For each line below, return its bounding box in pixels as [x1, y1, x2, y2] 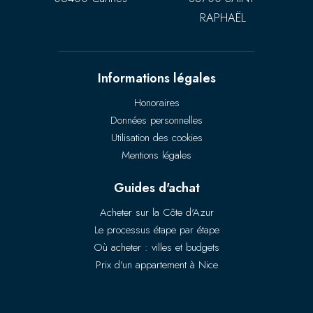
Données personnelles [110, 112, 203, 129]
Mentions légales [122, 147, 191, 163]
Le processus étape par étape [94, 222, 219, 238]
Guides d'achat [113, 179, 200, 198]
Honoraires [133, 95, 180, 111]
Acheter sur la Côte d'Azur [99, 205, 214, 221]
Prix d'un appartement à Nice [95, 257, 218, 273]
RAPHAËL [199, 9, 246, 27]
